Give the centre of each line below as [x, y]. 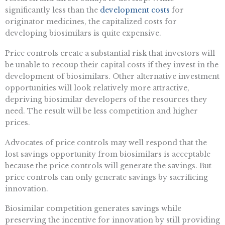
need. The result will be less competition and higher [101, 111]
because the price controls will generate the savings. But [108, 165]
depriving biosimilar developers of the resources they [106, 99]
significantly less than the [52, 10]
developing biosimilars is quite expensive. [83, 33]
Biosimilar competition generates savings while [93, 209]
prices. [18, 122]
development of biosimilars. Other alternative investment [112, 76]
